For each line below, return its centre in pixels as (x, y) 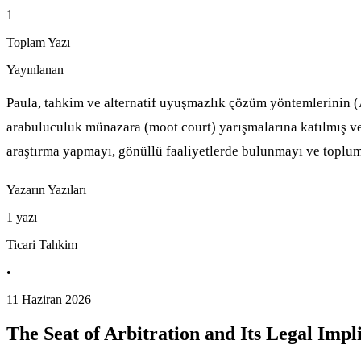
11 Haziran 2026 (49, 299)
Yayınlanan (35, 69)
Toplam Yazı (38, 42)
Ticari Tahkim (42, 244)
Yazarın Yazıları (46, 189)
